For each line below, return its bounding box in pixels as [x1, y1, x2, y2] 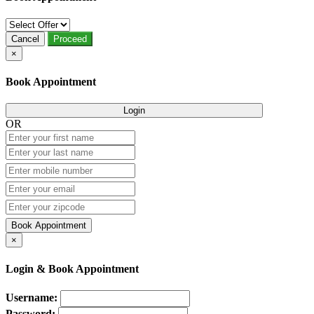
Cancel [11, 33, 39, 44]
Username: [6, 291, 57, 303]
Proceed [53, 33, 87, 44]
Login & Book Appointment [6, 262, 139, 275]
